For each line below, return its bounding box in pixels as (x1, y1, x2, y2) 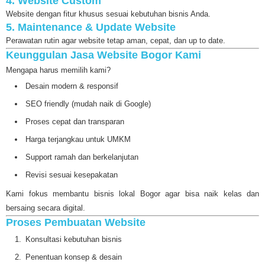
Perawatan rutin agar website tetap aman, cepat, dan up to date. (6, 36, 225, 46)
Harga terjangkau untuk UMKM (25, 135, 131, 144)
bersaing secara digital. (6, 203, 85, 213)
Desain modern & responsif (25, 82, 118, 91)
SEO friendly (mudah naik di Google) (25, 99, 151, 109)
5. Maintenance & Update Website (6, 21, 176, 34)
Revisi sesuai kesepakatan (25, 170, 118, 180)
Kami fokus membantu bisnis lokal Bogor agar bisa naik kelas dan (6, 189, 259, 199)
